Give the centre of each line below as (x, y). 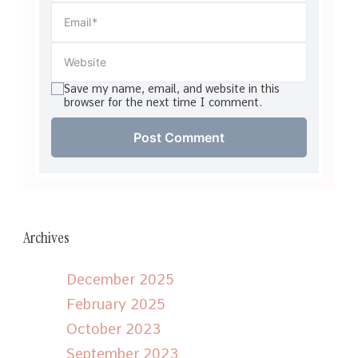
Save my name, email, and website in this (172, 88)
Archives (46, 237)
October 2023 (113, 328)
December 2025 (120, 279)
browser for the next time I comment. (163, 102)
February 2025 (116, 304)
